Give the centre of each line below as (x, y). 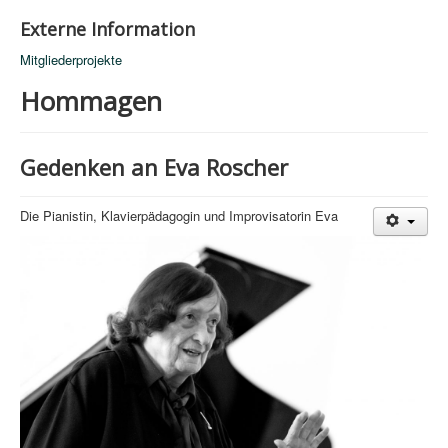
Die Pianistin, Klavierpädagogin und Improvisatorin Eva (179, 216)
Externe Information (107, 29)
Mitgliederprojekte (71, 60)
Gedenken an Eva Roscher (154, 167)
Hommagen (91, 101)
